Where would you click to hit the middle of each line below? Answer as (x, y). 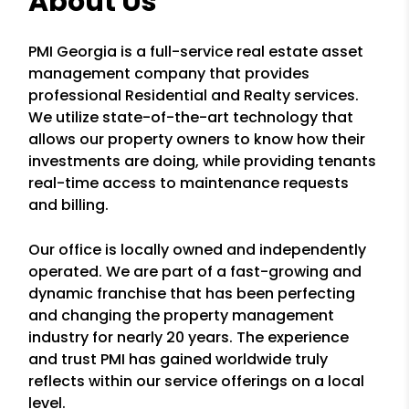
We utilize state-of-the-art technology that (191, 117)
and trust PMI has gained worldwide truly (178, 359)
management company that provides (169, 73)
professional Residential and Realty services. (194, 95)
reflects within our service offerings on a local (197, 381)
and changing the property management (182, 315)
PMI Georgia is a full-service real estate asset (196, 52)
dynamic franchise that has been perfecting (192, 294)
